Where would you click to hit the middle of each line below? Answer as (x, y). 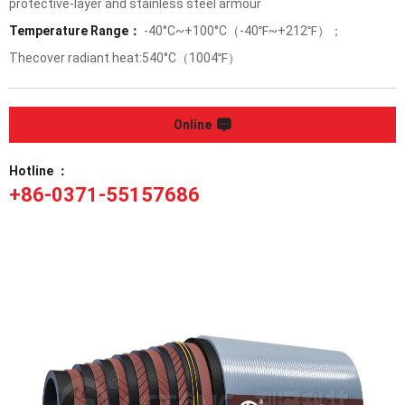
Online (193, 125)
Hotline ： (39, 171)
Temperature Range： (75, 31)
